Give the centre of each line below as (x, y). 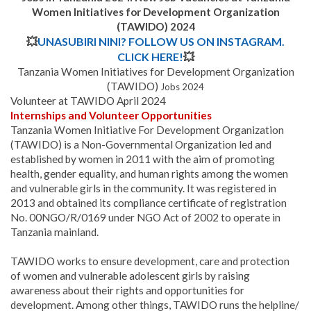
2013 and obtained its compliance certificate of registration (149, 203)
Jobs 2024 (182, 87)
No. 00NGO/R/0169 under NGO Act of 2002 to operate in (145, 218)
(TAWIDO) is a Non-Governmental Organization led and (141, 145)
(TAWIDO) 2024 (155, 27)
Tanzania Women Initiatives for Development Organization (155, 72)
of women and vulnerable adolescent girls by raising (130, 276)
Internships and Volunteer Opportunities (111, 116)
